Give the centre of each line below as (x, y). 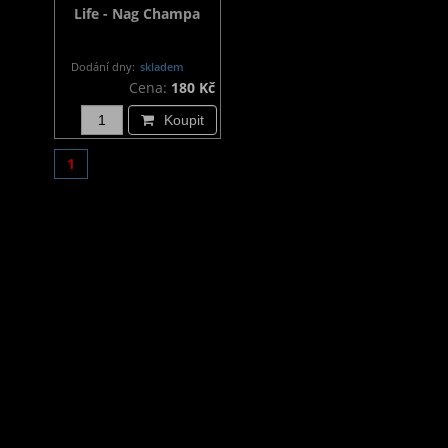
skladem (160, 67)
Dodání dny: (102, 67)
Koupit (183, 120)
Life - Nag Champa (137, 14)
